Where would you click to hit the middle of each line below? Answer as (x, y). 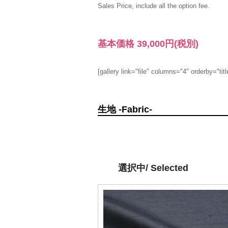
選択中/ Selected (153, 168)
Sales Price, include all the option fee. (154, 6)
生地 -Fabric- (125, 109)
